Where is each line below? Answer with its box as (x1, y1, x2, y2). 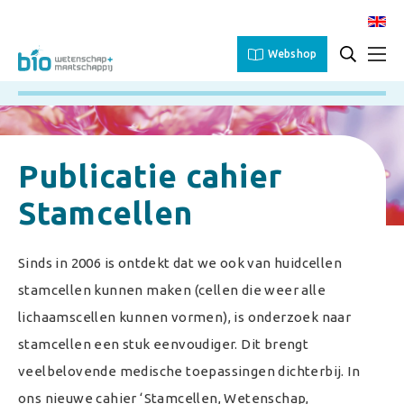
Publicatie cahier (18, 158, 282, 194)
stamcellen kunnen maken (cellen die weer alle (18, 282, 326, 298)
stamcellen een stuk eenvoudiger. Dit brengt (18, 336, 309, 352)
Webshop (267, 48, 317, 60)
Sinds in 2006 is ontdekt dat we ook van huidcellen (18, 255, 342, 271)
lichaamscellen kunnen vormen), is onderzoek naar (18, 309, 352, 325)
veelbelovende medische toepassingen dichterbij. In (18, 363, 360, 379)
